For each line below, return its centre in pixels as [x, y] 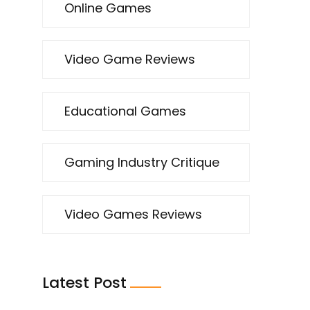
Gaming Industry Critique [142, 163]
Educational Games [125, 111]
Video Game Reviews [130, 60]
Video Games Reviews [133, 214]
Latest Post [84, 282]
